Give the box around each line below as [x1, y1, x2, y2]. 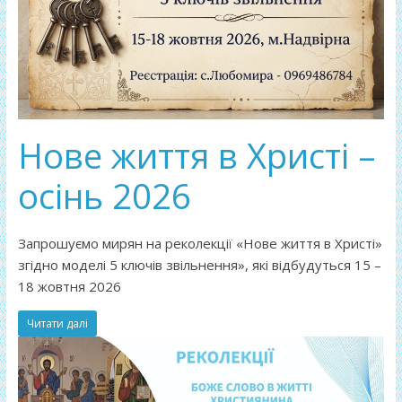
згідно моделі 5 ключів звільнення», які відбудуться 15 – [17, 256, 381, 275]
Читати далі [26, 316, 88, 332]
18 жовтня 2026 [17, 277, 121, 296]
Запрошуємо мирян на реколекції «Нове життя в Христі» [17, 234, 382, 253]
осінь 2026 [17, 172, 191, 220]
